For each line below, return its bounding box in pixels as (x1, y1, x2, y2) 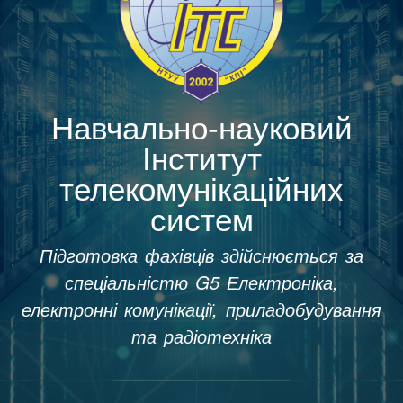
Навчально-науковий (50, 110, 353, 146)
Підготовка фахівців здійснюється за (39, 241, 364, 268)
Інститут (141, 140, 262, 176)
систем (149, 201, 254, 237)
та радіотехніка (130, 322, 273, 349)
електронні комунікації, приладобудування (22, 295, 381, 322)
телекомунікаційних (59, 171, 344, 207)
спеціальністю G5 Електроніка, (64, 268, 339, 295)
